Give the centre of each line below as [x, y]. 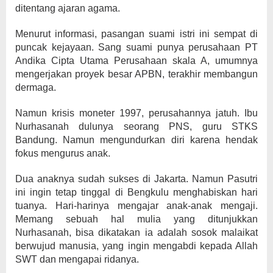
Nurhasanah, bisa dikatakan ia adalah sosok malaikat [136, 232]
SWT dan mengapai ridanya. [77, 259]
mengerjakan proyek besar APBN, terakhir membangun [136, 74]
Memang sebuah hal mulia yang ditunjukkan [136, 219]
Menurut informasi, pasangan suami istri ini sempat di [136, 34]
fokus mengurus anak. [63, 153]
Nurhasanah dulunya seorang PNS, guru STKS [136, 126]
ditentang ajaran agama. [68, 8]
